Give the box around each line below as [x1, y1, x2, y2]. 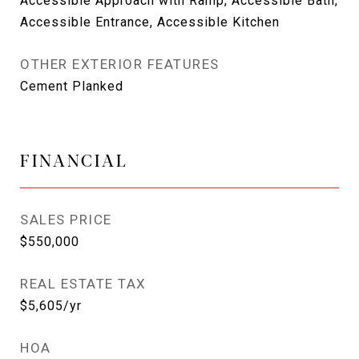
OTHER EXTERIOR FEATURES [20, 56, 220, 72]
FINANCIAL [20, 147, 128, 171]
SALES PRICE [20, 212, 112, 228]
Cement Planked [20, 79, 123, 94]
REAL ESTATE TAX [20, 276, 147, 292]
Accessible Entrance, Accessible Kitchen [20, 14, 280, 30]
